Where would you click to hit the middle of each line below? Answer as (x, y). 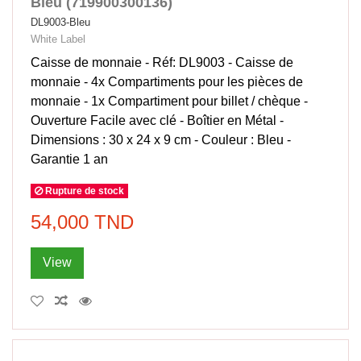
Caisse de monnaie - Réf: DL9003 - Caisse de (162, 63)
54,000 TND (83, 222)
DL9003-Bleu (61, 23)
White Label (58, 39)
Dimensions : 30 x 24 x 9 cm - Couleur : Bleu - (161, 140)
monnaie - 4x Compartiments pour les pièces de (167, 82)
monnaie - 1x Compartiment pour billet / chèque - (170, 102)
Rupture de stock (84, 191)
